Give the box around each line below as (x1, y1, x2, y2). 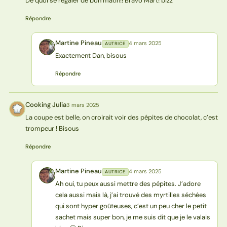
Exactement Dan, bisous (55, 51, 127, 60)
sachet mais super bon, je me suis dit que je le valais (55, 212, 210, 221)
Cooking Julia (25, 100, 66, 109)
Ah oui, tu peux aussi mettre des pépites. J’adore (55, 179, 201, 188)
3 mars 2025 (66, 101, 99, 108)
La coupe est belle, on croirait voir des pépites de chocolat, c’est (25, 112, 218, 122)
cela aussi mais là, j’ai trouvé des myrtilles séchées (55, 190, 206, 199)
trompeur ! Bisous (25, 124, 79, 133)
